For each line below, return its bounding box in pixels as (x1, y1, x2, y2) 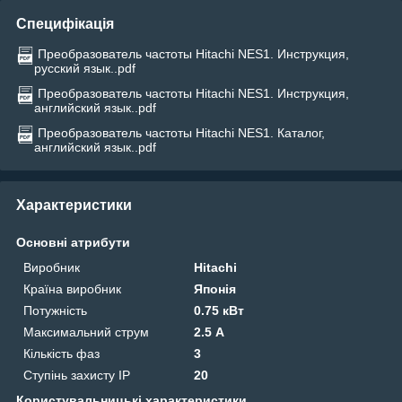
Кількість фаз (23, 345, 100, 361)
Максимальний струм (23, 324, 149, 339)
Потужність (23, 302, 87, 318)
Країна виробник (23, 281, 121, 296)
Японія (194, 281, 237, 296)
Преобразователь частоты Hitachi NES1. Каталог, (38, 125, 325, 140)
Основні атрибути (16, 234, 130, 249)
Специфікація (16, 15, 114, 31)
